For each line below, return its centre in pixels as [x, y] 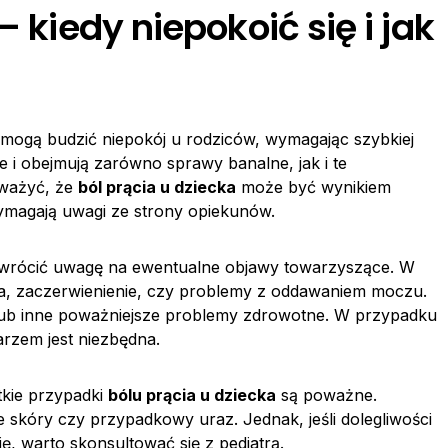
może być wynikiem [313, 187]
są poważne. [326, 395]
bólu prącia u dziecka [192, 395]
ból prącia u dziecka [157, 187]
